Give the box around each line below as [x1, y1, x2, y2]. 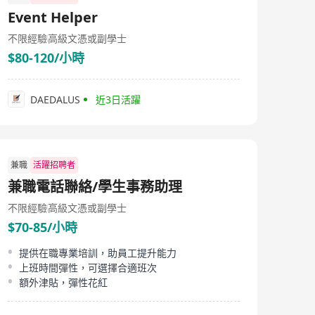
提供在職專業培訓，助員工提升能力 [19, 246, 176, 259]
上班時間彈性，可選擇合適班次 [19, 261, 157, 274]
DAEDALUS [30, 92, 80, 106]
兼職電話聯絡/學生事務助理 [8, 177, 182, 196]
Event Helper [8, 8, 98, 27]
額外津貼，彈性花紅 [19, 276, 108, 289]
